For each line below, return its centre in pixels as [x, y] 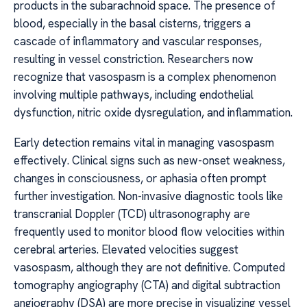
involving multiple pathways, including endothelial [134, 94]
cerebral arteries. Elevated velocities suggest [126, 250]
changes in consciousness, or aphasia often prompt [140, 179]
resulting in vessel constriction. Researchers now [134, 59]
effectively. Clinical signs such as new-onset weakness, [149, 161]
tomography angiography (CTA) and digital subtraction [147, 285]
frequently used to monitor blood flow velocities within [149, 232]
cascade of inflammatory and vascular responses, [138, 41]
